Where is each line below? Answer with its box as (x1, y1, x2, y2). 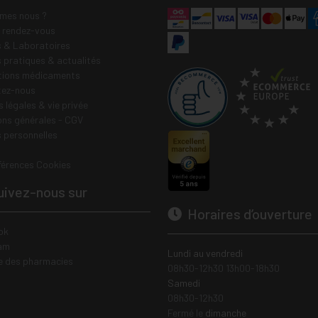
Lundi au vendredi (168, 247, 243, 259)
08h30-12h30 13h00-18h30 (168, 262, 280, 274)
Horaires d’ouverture (185, 205, 312, 222)
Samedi (168, 277, 200, 289)
